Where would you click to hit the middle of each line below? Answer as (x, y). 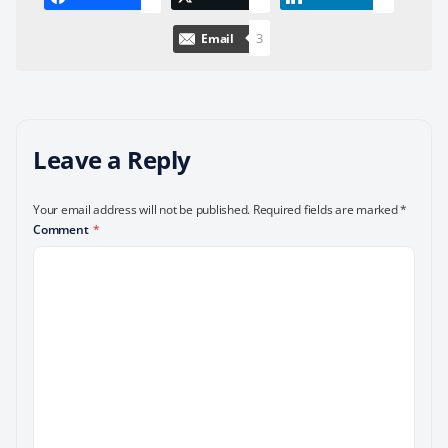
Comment (62, 229)
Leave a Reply (112, 159)
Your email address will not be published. (142, 209)
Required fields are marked (326, 209)
